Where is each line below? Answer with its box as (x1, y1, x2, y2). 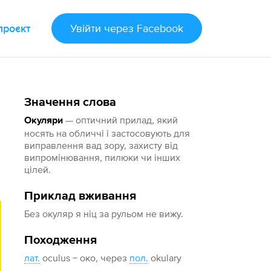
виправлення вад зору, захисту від (24, 140, 178, 151)
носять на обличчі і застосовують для (24, 128, 191, 139)
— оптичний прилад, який (63, 114, 178, 125)
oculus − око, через (40, 252, 130, 263)
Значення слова (24, 96, 117, 108)
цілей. (24, 164, 51, 175)
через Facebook (103, 22, 183, 34)
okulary (148, 252, 182, 263)
